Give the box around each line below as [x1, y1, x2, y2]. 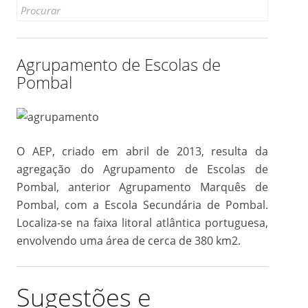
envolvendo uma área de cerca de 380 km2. [16, 232, 241, 248]
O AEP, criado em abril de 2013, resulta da [16, 143, 268, 159]
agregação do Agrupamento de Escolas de [16, 161, 268, 177]
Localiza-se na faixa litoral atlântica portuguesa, [16, 214, 268, 230]
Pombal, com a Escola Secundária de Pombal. [16, 197, 268, 212]
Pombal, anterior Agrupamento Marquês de [16, 179, 268, 195]
